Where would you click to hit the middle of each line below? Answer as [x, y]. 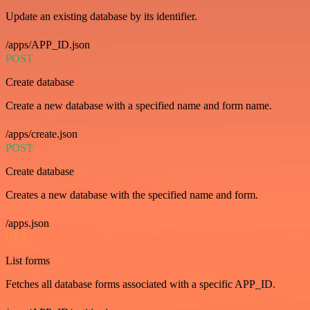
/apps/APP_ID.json [48, 44]
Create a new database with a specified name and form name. [139, 105]
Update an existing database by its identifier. [101, 16]
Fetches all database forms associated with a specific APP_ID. [140, 284]
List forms [28, 260]
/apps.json [27, 223]
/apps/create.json [42, 134]
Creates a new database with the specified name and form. [132, 194]
